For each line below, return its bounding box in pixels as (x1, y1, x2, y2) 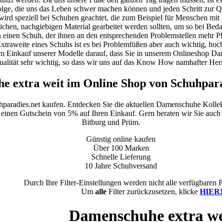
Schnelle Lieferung (91, 152, 151, 161)
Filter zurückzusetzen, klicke (107, 187, 200, 196)
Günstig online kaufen (86, 134, 156, 143)
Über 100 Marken (93, 143, 149, 152)
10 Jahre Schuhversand (85, 161, 157, 170)
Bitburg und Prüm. (82, 117, 140, 126)
